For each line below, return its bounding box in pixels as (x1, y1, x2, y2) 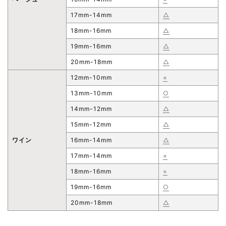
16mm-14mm (71, 136, 112, 144)
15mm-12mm (71, 120, 111, 128)
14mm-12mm (71, 104, 112, 112)
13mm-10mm (71, 89, 112, 97)
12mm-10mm (71, 73, 112, 81)
